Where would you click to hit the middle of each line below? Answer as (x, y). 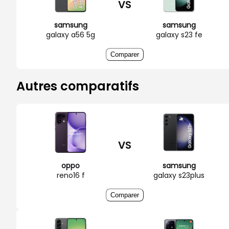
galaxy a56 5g (71, 35)
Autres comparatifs (78, 86)
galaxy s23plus (179, 175)
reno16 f (71, 175)
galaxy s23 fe (179, 35)
